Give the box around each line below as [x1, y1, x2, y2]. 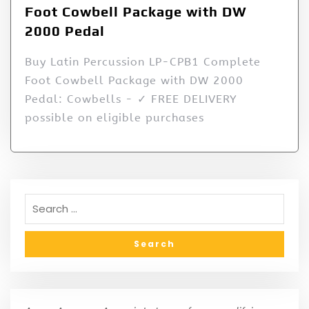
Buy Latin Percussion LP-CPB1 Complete [25, 54, 261, 68]
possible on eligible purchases [25, 110, 204, 124]
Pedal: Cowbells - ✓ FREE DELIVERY [25, 92, 237, 106]
